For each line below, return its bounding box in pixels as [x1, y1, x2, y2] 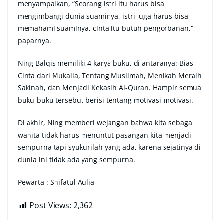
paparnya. [18, 36, 51, 46]
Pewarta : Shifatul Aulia [18, 177, 94, 187]
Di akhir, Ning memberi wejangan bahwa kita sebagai [18, 118, 194, 128]
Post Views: [29, 200, 71, 211]
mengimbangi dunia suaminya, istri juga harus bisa [18, 11, 188, 21]
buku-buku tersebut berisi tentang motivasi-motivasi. [18, 95, 193, 105]
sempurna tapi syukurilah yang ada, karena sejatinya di [18, 142, 201, 152]
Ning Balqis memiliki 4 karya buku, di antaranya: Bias [18, 58, 193, 68]
